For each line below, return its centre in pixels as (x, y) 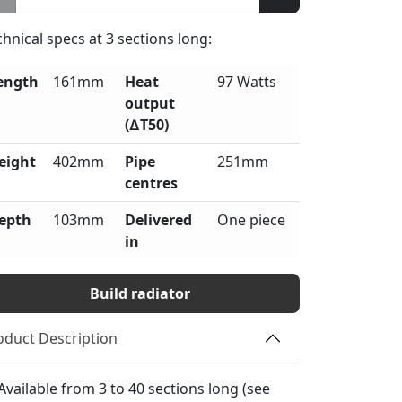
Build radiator (140, 294)
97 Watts (247, 82)
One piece (251, 220)
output (150, 104)
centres (151, 184)
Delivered (158, 220)
